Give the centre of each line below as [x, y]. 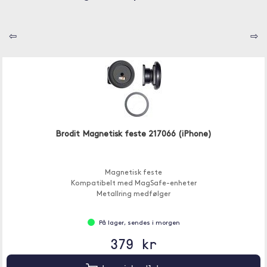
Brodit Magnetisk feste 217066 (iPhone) [133, 134]
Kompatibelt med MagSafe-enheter [133, 184]
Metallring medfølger [133, 194]
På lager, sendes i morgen [139, 223]
